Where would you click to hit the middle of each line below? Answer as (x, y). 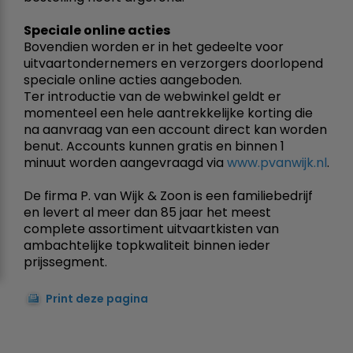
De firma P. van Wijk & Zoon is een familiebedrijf (168, 195)
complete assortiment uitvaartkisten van (151, 229)
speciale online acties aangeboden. (133, 80)
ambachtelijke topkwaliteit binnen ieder (147, 245)
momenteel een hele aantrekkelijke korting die (168, 113)
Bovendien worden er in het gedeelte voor (154, 46)
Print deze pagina (97, 298)
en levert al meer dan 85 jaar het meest (147, 212)
